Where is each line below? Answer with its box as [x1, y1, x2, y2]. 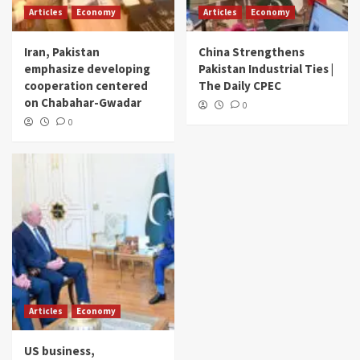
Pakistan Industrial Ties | [198, 60, 333, 76]
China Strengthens [198, 43, 305, 59]
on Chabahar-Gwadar [24, 94, 141, 110]
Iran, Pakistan [24, 43, 100, 59]
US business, [24, 342, 95, 358]
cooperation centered [24, 77, 148, 93]
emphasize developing [24, 60, 150, 76]
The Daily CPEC [198, 77, 281, 93]
